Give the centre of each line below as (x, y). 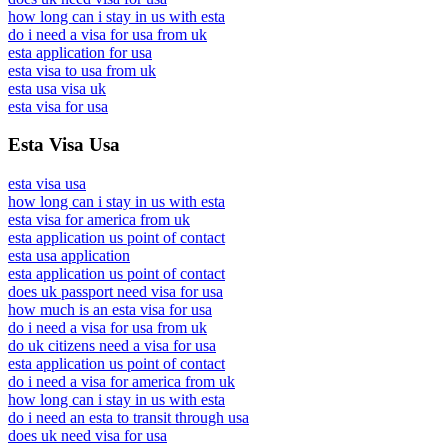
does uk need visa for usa (87, 435)
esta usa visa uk (57, 88)
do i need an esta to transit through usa (128, 417)
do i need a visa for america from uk (121, 381)
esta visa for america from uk (99, 219)
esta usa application (69, 255)
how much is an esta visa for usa (110, 309)
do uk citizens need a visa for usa (112, 345)
